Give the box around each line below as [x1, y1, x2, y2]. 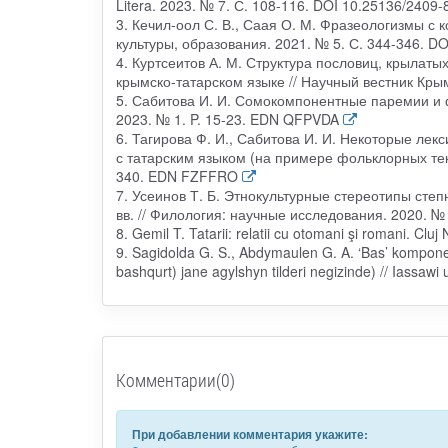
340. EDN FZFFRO [115, 166, 238, 187]
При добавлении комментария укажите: [131, 425, 368, 444]
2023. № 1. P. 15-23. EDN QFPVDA [115, 109, 339, 130]
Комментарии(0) [115, 368, 235, 393]
